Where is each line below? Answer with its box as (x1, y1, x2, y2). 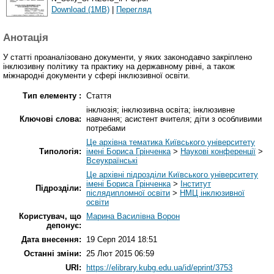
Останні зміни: (24, 249, 81, 259)
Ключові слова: (20, 114, 81, 124)
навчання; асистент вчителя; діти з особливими (86, 114, 262, 124)
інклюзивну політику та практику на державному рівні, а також (3, 62, 235, 72)
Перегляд (116, 4, 152, 14)
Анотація (3, 32, 48, 44)
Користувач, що (19, 212, 81, 221)
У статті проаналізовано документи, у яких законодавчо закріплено (3, 53, 252, 62)
